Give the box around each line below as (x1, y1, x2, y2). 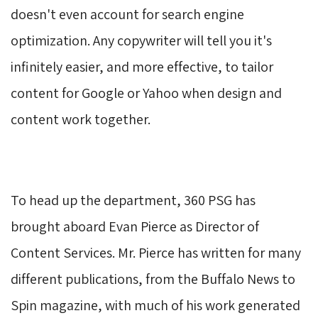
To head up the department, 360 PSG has (11, 190, 256, 209)
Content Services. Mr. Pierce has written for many (11, 243, 301, 262)
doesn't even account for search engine (11, 4, 244, 23)
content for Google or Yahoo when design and (11, 83, 282, 102)
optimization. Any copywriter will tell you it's (11, 31, 272, 50)
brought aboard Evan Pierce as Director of (11, 216, 259, 236)
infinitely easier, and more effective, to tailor (11, 57, 273, 76)
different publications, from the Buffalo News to (11, 269, 295, 288)
